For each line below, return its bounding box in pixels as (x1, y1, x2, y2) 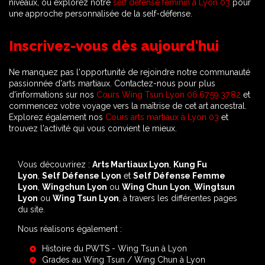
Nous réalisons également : (18, 224, 122, 234)
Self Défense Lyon (42, 171, 121, 180)
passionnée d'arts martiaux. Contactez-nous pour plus (9, 79, 215, 88)
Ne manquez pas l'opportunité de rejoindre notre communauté (9, 67, 250, 77)
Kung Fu (173, 160, 207, 169)
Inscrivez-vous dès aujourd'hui (9, 38, 219, 54)
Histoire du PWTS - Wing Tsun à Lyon (42, 244, 187, 253)
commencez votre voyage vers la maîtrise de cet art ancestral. (9, 101, 247, 111)
